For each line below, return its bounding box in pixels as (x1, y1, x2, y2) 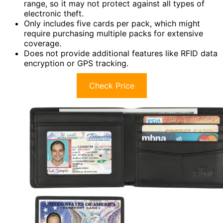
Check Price (89, 81, 134, 91)
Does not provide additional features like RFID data (24, 48, 218, 59)
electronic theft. (24, 8, 84, 19)
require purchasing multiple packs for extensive (24, 28, 203, 39)
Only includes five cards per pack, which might (24, 18, 200, 29)
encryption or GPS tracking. (24, 58, 128, 69)
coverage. (24, 38, 61, 49)
